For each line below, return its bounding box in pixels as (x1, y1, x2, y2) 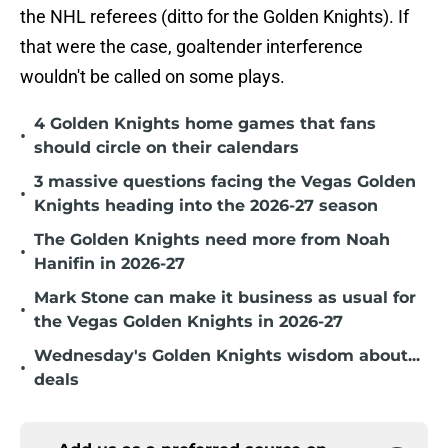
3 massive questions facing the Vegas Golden (34, 172, 416, 192)
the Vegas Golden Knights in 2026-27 (34, 312, 343, 332)
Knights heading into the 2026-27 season (34, 196, 378, 216)
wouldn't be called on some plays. (20, 66, 285, 88)
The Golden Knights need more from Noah (34, 230, 390, 250)
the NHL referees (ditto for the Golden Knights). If (20, 6, 409, 28)
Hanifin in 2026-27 (34, 254, 185, 274)
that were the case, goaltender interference (20, 36, 363, 58)
